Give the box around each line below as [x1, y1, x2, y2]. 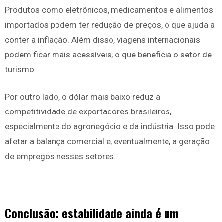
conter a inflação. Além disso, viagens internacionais [5, 35, 200, 45]
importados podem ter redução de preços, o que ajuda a [5, 20, 215, 30]
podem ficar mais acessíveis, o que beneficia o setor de [5, 50, 212, 60]
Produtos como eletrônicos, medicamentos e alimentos [5, 5, 213, 15]
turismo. [5, 64, 36, 75]
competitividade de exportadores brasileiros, [5, 107, 171, 117]
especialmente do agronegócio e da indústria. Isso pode [5, 121, 215, 132]
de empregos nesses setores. [5, 151, 116, 162]
